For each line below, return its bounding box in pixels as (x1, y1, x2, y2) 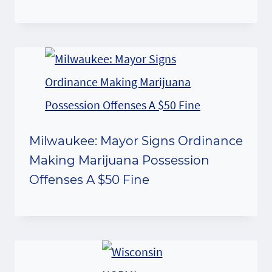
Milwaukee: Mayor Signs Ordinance (29, 133, 243, 148)
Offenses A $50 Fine (29, 172, 149, 187)
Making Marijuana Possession (29, 152, 209, 168)
